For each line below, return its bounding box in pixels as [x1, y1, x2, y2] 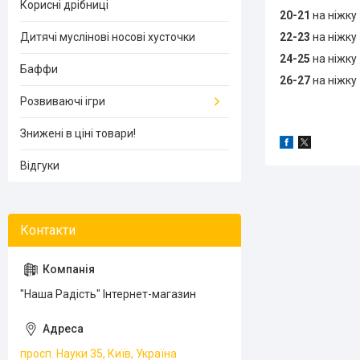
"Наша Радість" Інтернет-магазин [20, 288, 196, 301]
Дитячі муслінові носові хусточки [20, 31, 195, 43]
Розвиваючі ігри [20, 95, 105, 108]
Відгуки [20, 159, 59, 172]
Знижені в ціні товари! [20, 127, 136, 140]
